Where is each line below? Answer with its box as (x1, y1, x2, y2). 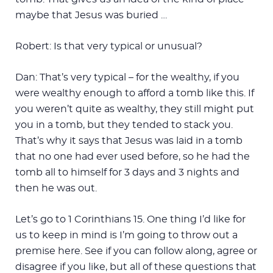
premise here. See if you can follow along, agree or (15, 246, 257, 256)
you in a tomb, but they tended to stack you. (15, 119, 233, 130)
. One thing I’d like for (143, 214, 246, 224)
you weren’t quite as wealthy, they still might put (15, 104, 254, 114)
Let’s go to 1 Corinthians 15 (15, 214, 143, 224)
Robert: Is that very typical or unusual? (15, 41, 202, 51)
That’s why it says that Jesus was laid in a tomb (15, 135, 243, 146)
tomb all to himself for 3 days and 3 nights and (15, 167, 239, 177)
